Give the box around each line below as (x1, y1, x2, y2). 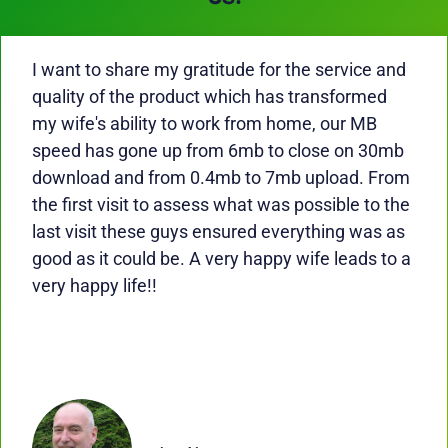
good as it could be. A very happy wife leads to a (32, 248, 412, 270)
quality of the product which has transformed (32, 86, 388, 108)
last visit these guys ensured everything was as (32, 221, 406, 243)
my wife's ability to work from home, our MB (32, 113, 378, 135)
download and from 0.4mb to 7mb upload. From (32, 167, 411, 189)
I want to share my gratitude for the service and (32, 59, 407, 81)
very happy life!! (32, 275, 158, 297)
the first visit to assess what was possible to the (32, 194, 411, 216)
